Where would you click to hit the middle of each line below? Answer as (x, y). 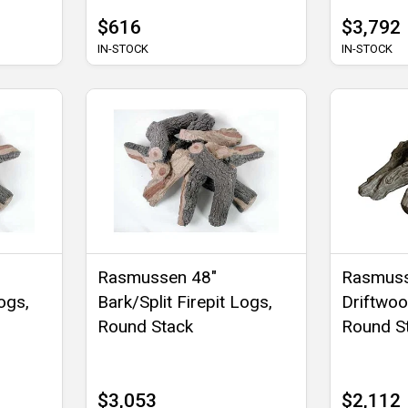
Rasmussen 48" (158, 277)
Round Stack (146, 326)
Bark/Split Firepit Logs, (185, 301)
